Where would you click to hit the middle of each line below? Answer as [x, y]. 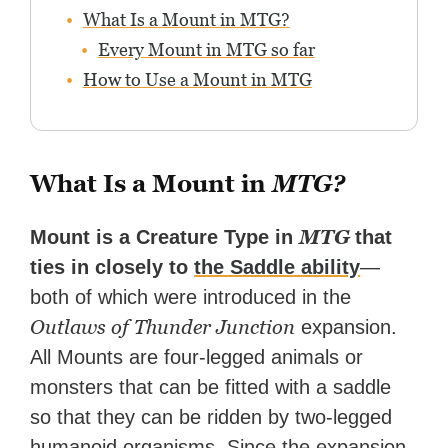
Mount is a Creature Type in [165, 237]
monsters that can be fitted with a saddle [211, 387]
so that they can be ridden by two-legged [211, 417]
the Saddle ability [277, 267]
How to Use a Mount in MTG [197, 80]
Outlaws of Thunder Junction [163, 327]
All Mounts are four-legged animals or [197, 357]
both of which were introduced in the [191, 297]
